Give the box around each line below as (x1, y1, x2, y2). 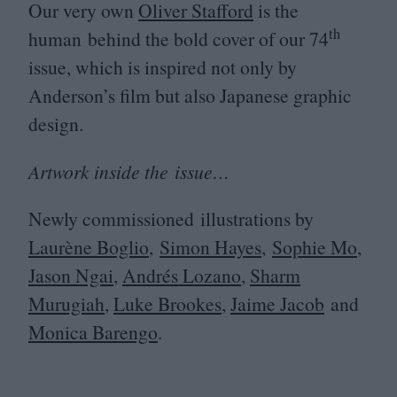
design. (28, 111, 83, 137)
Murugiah (28, 291, 105, 317)
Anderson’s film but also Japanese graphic (28, 82, 352, 109)
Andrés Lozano (122, 262, 241, 289)
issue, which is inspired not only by (28, 54, 297, 81)
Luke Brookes (113, 291, 222, 317)
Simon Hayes (160, 234, 261, 261)
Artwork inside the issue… (28, 158, 230, 184)
